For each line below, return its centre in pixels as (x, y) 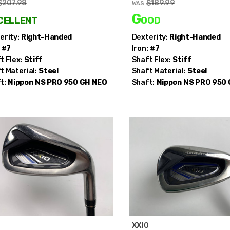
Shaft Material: (159, 71)
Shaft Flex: (151, 60)
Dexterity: (150, 37)
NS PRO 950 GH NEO (71, 82)
